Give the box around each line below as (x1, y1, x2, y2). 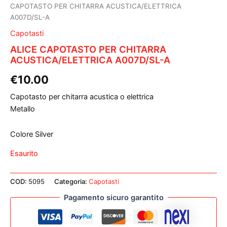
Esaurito (10, 149, 38, 159)
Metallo (10, 104, 35, 113)
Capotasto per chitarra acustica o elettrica (10, 92, 154, 101)
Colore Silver (10, 129, 53, 139)
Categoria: (54, 177, 89, 186)
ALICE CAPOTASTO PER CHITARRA (10, 44, 166, 55)
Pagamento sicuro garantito (63, 193, 164, 202)
